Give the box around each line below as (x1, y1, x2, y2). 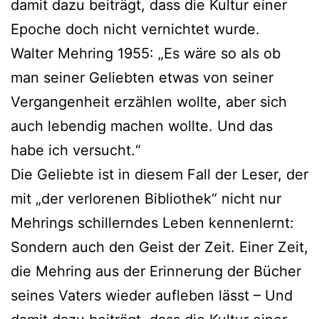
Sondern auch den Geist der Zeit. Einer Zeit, (11, 238, 308, 256)
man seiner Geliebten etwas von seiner (11, 68, 273, 86)
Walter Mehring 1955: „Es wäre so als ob (11, 44, 281, 62)
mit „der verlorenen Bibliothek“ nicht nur (11, 189, 281, 207)
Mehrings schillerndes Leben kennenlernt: (11, 214, 303, 231)
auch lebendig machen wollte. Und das (11, 117, 273, 135)
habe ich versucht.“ (11, 141, 141, 159)
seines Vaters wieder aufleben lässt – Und (11, 286, 293, 304)
